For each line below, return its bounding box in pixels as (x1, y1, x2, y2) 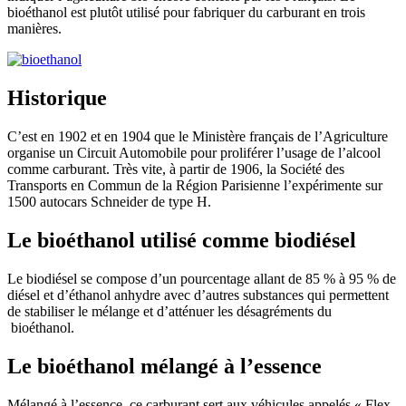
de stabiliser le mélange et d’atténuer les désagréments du (7, 303, 332, 319)
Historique (7, 86, 107, 111)
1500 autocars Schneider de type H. (7, 194, 211, 210)
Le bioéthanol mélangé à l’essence (7, 353, 322, 378)
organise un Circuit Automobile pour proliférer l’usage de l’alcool (7, 145, 381, 161)
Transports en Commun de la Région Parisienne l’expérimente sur (7, 178, 382, 194)
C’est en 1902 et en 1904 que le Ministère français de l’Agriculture (7, 129, 388, 145)
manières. (7, 21, 62, 37)
